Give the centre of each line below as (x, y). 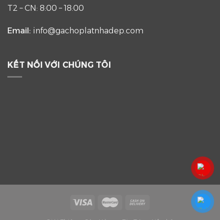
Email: (20, 31)
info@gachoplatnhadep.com (88, 31)
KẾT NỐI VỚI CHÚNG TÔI (59, 65)
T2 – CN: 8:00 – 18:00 (46, 8)
